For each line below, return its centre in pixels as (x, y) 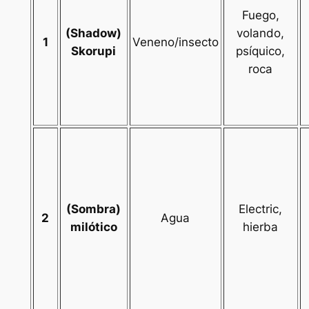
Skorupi (94, 51)
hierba (261, 227)
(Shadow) (94, 33)
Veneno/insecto (175, 42)
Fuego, (260, 16)
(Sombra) (94, 209)
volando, (261, 33)
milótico (93, 227)
